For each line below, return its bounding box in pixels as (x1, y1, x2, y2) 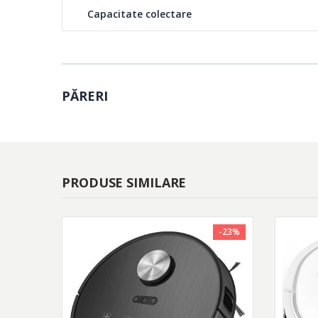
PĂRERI (62, 87, 108, 105)
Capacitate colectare (87, 7, 192, 21)
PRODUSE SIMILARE (62, 174, 187, 192)
